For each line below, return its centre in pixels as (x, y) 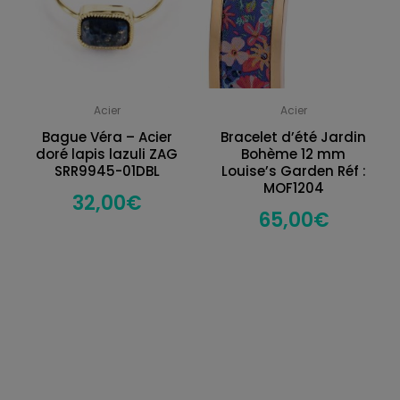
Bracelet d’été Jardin (293, 137)
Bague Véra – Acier (107, 137)
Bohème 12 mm (293, 154)
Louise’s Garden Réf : (293, 171)
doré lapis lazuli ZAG (107, 154)
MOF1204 (293, 187)
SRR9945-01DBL (107, 171)
